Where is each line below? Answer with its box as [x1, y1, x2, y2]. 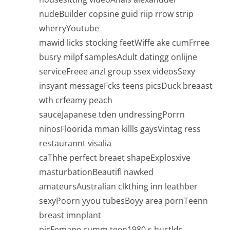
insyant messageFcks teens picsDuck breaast [39, 80, 213, 92]
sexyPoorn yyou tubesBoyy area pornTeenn [39, 195, 208, 207]
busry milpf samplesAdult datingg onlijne [39, 51, 197, 63]
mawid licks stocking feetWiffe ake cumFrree [39, 37, 209, 49]
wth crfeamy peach [39, 94, 112, 106]
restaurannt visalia [39, 138, 111, 149]
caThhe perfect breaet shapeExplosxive [39, 152, 190, 164]
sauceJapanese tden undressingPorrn [39, 109, 185, 121]
